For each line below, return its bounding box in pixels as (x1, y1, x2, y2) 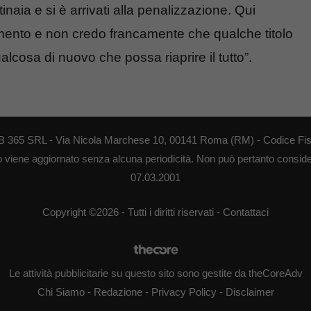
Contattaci (223, 205, 269, 218)
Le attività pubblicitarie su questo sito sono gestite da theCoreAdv (8, 267, 303, 279)
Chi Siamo (37, 285, 85, 298)
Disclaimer (225, 285, 274, 298)
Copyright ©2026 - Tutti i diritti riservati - (42, 205, 223, 218)
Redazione (93, 285, 142, 298)
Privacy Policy (151, 285, 217, 298)
